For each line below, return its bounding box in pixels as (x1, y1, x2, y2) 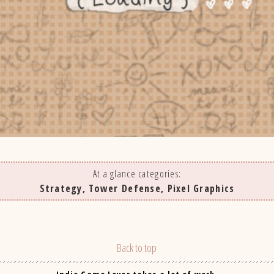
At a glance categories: (92, 167, 182, 181)
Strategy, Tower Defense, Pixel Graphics (39, 182, 235, 196)
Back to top (117, 240, 157, 256)
